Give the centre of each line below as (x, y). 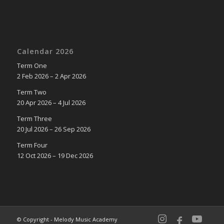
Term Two (31, 92)
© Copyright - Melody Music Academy (67, 219)
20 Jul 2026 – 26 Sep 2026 (53, 129)
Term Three (34, 118)
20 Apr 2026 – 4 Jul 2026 (51, 102)
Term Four (32, 145)
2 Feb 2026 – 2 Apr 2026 (51, 76)
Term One (32, 65)
